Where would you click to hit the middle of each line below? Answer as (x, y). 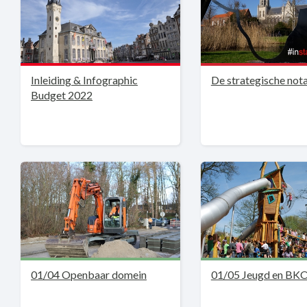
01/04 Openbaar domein (89, 274)
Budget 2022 (62, 95)
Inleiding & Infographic (84, 80)
